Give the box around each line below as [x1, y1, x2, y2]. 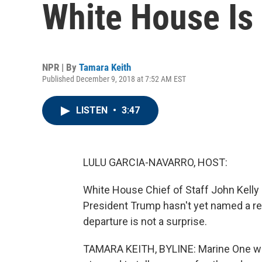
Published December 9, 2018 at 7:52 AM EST [42, 74, 186, 84]
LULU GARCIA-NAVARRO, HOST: [83, 156, 227, 168]
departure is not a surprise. [83, 215, 207, 227]
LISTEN [76, 105, 110, 116]
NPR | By [42, 61, 79, 73]
